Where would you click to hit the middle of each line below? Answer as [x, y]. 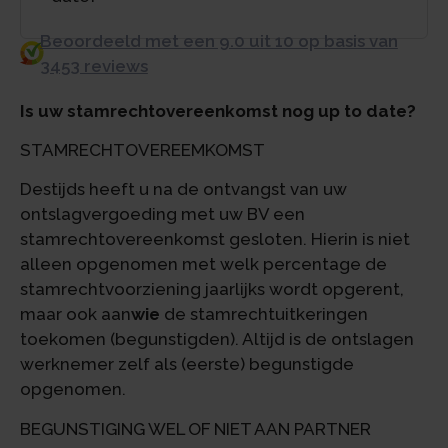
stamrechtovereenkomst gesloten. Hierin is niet [215, 239]
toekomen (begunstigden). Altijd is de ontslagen [217, 339]
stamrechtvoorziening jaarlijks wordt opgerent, [212, 289]
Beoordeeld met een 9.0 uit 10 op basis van [218, 40]
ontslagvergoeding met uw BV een [162, 214]
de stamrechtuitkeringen [264, 314]
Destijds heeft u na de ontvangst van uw [183, 189]
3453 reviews [93, 65]
